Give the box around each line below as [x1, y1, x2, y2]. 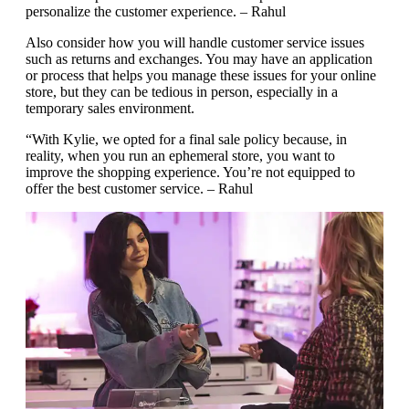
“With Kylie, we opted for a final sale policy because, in [26, 131, 347, 147]
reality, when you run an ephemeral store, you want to [26, 147, 335, 163]
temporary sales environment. [26, 100, 194, 116]
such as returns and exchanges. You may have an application [26, 50, 372, 67]
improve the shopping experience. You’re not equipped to [26, 163, 355, 180]
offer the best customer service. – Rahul [26, 180, 253, 196]
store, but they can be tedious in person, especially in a [26, 83, 338, 100]
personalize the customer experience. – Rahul [26, 3, 286, 19]
